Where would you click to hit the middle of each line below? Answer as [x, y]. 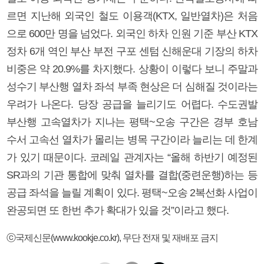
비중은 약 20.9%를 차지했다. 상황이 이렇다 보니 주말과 [132, 69]
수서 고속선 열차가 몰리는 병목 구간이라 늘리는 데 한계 [132, 139]
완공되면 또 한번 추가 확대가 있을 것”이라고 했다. [118, 210]
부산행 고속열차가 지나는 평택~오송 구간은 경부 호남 [132, 122]
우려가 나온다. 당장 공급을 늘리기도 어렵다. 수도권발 [132, 104]
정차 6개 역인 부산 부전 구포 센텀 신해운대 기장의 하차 [132, 51]
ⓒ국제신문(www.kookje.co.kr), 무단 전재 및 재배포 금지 [112, 237]
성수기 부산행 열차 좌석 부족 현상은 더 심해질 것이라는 [132, 86]
